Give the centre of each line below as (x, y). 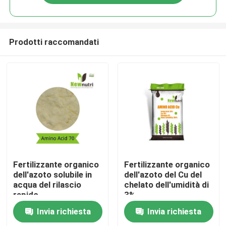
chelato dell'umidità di (166, 185)
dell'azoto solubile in (53, 175)
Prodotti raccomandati (54, 42)
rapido (26, 195)
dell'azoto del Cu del (163, 175)
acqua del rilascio (47, 185)
